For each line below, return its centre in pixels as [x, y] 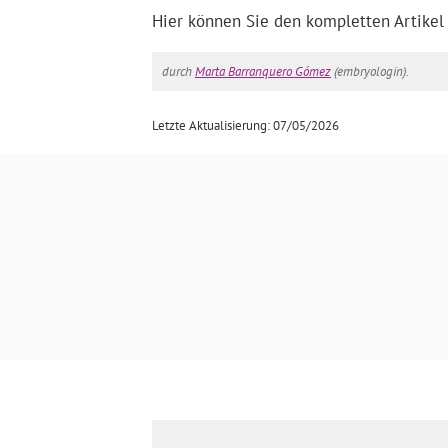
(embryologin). [370, 72]
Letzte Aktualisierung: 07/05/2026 [245, 126]
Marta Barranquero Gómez [263, 72]
